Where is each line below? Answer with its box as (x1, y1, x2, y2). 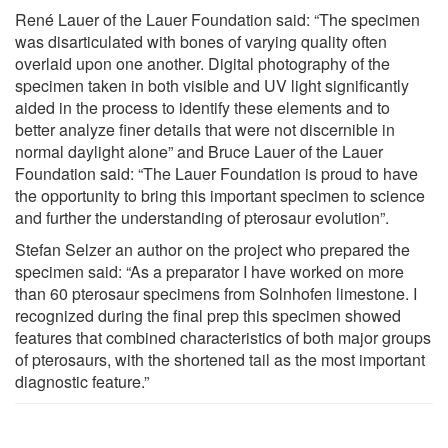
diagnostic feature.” (15, 369, 149, 393)
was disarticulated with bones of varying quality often (15, 29, 387, 53)
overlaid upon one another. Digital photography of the (15, 51, 390, 75)
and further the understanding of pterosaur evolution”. (15, 205, 389, 229)
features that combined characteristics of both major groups (15, 325, 431, 349)
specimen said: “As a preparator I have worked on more (15, 259, 404, 283)
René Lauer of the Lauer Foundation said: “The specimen (15, 7, 420, 31)
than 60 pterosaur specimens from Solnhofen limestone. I (15, 281, 417, 305)
